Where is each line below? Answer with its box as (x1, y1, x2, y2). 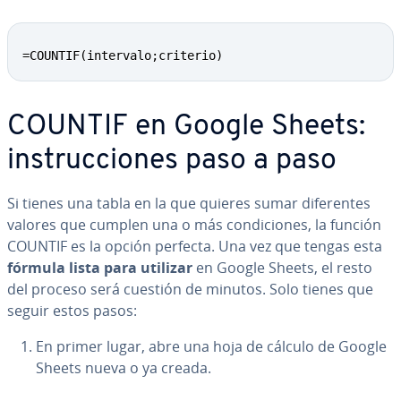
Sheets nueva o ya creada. (36, 358, 211, 378)
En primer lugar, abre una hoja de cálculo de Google (36, 337, 387, 356)
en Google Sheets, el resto (192, 258, 372, 277)
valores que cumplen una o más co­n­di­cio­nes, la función (7, 215, 381, 235)
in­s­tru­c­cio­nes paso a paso (7, 147, 337, 175)
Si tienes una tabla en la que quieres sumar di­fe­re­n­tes (7, 193, 371, 213)
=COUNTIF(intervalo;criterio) (22, 48, 223, 63)
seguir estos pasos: (7, 301, 137, 320)
